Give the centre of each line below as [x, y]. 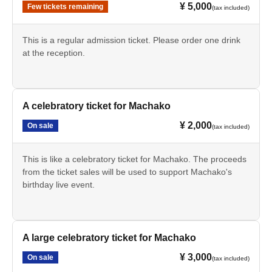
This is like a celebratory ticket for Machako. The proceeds [134, 159]
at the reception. [54, 53]
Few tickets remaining [65, 7]
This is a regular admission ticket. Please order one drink [131, 40]
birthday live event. [59, 185]
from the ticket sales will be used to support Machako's [127, 172]
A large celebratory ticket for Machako [109, 238]
